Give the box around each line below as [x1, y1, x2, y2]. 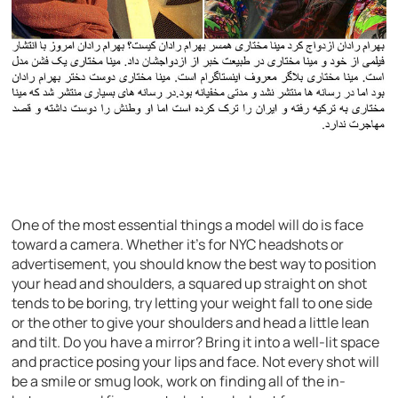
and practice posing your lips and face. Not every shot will [12, 352, 380, 372]
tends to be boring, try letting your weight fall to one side [12, 293, 373, 314]
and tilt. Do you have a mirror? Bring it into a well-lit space [12, 332, 380, 353]
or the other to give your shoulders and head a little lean [12, 313, 370, 333]
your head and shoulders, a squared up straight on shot [12, 274, 368, 294]
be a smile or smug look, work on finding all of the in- [12, 371, 346, 392]
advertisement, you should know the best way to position [12, 254, 378, 275]
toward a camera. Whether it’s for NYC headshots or [12, 235, 345, 255]
